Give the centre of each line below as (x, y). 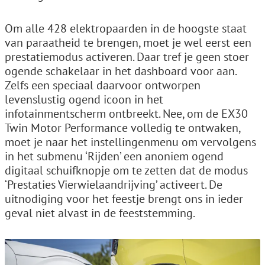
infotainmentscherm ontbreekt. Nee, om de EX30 (126, 113)
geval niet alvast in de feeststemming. (100, 213)
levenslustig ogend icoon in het (84, 99)
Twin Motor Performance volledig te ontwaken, (122, 127)
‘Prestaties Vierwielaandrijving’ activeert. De (114, 184)
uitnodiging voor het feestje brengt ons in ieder (124, 198)
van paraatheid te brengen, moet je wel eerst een (128, 42)
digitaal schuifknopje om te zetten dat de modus (126, 170)
